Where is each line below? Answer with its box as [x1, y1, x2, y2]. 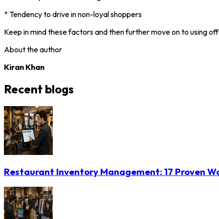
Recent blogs [4, 81, 74, 96]
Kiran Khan [4, 62, 44, 72]
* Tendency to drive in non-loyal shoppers [4, 9, 142, 19]
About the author [4, 44, 62, 54]
